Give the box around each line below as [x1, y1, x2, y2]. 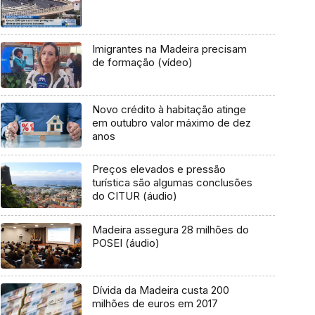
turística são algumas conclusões [91, 176, 252, 190]
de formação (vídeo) [91, 55, 193, 69]
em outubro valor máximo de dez [91, 115, 251, 129]
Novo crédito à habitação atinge [91, 102, 246, 116]
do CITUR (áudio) [91, 189, 177, 203]
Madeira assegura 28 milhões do [91, 223, 249, 237]
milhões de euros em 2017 [91, 296, 218, 310]
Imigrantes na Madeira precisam [91, 41, 247, 56]
